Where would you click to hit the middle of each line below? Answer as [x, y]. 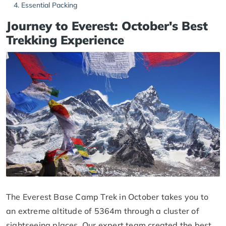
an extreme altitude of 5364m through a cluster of [103, 211]
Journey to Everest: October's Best [107, 25]
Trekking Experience [65, 40]
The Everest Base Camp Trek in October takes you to [107, 196]
